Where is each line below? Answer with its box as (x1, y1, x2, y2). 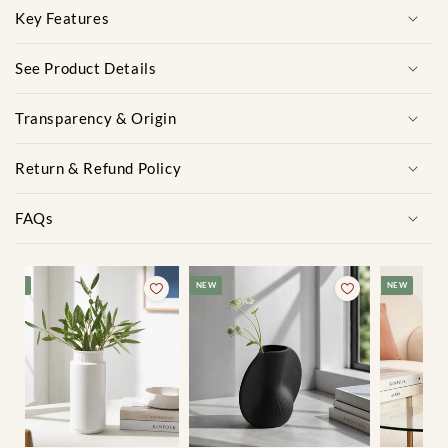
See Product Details (15, 58, 157, 77)
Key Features (15, 8, 110, 27)
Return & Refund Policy (15, 158, 182, 177)
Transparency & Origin (15, 108, 177, 127)
